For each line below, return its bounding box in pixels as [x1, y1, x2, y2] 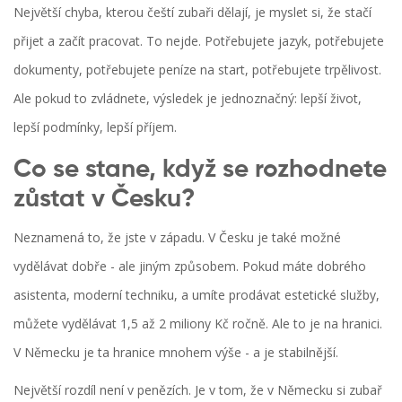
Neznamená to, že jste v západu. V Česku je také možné [13, 229, 341, 247]
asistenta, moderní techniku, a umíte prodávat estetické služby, [13, 286, 380, 304]
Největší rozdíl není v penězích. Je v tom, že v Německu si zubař [13, 381, 382, 399]
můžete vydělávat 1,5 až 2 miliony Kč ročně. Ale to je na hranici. [13, 315, 382, 333]
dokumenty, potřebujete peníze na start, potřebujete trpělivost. [13, 61, 381, 79]
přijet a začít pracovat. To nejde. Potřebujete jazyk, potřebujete [13, 32, 384, 50]
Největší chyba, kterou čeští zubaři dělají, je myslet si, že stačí [13, 4, 371, 22]
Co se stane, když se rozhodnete [13, 157, 387, 183]
